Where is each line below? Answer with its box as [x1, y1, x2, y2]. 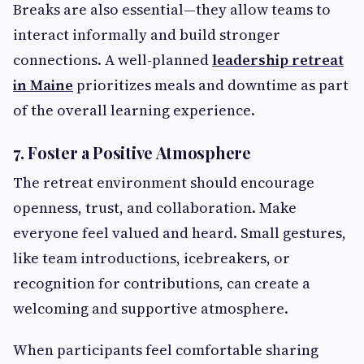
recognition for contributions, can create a [13, 273, 310, 294]
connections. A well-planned [13, 50, 212, 71]
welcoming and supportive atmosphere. [13, 298, 288, 319]
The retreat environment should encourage [13, 172, 314, 193]
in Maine [13, 75, 73, 96]
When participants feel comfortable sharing [13, 340, 318, 361]
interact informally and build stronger [13, 24, 280, 45]
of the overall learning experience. [13, 100, 255, 121]
